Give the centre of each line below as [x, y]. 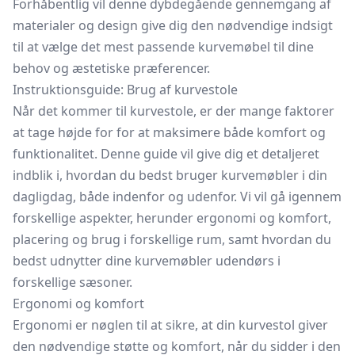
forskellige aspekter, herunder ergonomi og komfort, [172, 218]
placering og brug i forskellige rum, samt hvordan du [172, 239]
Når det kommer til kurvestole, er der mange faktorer [174, 111]
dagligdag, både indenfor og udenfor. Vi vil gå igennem [177, 197]
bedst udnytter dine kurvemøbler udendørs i [147, 261]
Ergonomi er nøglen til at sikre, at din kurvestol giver [170, 325]
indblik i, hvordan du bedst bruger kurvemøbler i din [170, 175]
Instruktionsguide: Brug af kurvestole [125, 90]
